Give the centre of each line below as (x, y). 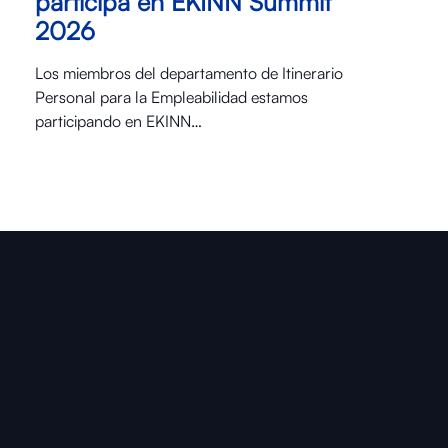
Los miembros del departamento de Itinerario (188, 72)
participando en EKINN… (118, 120)
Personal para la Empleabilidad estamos (171, 96)
